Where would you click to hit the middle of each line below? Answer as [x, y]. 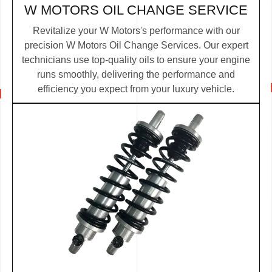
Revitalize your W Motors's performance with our [136, 31]
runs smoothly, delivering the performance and [136, 75]
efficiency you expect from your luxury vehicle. [136, 89]
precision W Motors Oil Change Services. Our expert [136, 46]
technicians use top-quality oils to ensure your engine [136, 60]
